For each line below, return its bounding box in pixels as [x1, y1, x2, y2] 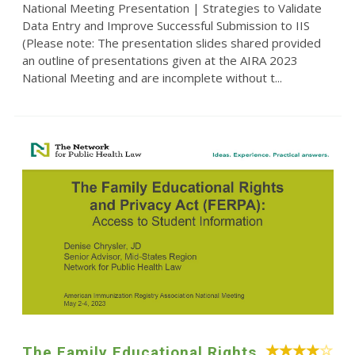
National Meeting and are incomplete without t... [21, 70, 282, 86]
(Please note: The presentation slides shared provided [21, 35, 321, 52]
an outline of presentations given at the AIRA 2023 [21, 52, 298, 69]
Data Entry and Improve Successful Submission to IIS [21, 17, 310, 34]
